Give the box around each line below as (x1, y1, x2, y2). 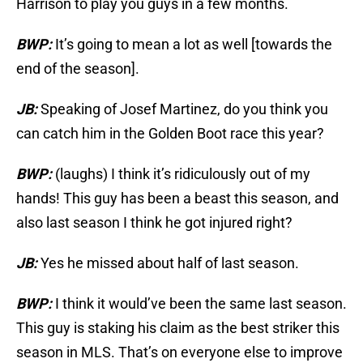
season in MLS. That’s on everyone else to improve (16, 344, 343, 361)
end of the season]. (16, 60, 139, 78)
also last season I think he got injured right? (16, 214, 293, 232)
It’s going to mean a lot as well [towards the (55, 36, 332, 53)
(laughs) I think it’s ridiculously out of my (55, 165, 310, 183)
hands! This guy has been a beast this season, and (16, 190, 339, 207)
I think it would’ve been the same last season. (55, 295, 347, 313)
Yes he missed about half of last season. (41, 254, 299, 272)
